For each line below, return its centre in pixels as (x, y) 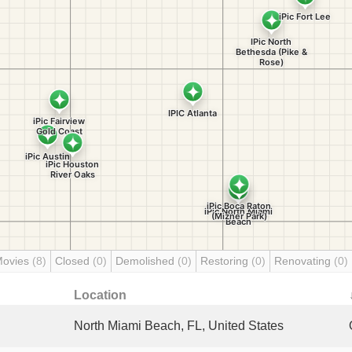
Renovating (304, 261)
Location (100, 295)
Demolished (147, 261)
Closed (74, 261)
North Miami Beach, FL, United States (179, 326)
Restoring (226, 261)
